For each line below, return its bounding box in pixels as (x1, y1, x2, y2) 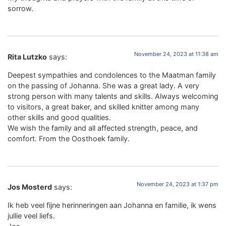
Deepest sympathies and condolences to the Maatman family (8, 70, 216, 79)
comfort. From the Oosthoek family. (8, 134, 130, 143)
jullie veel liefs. (8, 211, 55, 220)
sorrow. (8, 4, 33, 13)
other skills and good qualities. (8, 112, 111, 122)
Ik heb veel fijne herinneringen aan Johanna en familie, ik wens (8, 200, 216, 209)
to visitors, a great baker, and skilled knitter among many (8, 102, 199, 111)
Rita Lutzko (8, 52, 47, 62)
